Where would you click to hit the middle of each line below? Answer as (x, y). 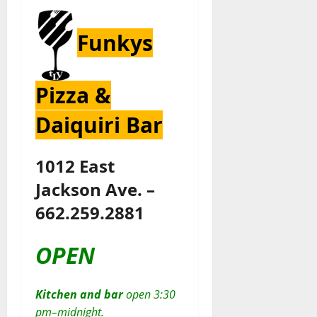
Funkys (115, 43)
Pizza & (73, 96)
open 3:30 (149, 295)
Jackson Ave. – (95, 190)
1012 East (75, 166)
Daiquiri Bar (99, 125)
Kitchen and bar (79, 295)
